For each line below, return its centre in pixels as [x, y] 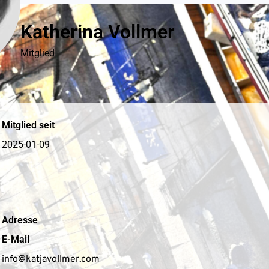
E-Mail [15, 239]
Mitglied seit [28, 125]
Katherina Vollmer [98, 32]
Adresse [20, 220]
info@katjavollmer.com [50, 259]
